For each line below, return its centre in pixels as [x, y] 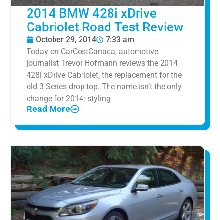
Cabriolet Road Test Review [105, 27]
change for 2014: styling [69, 99]
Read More [48, 109]
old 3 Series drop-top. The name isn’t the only [104, 87]
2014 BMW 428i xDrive [92, 14]
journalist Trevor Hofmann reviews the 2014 [102, 63]
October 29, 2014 [66, 40]
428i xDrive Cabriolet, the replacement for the [104, 75]
